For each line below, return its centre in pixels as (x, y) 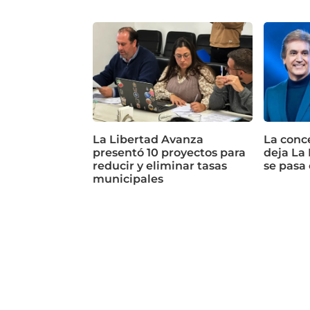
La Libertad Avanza (148, 139)
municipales (128, 179)
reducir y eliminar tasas (160, 165)
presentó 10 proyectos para (170, 152)
